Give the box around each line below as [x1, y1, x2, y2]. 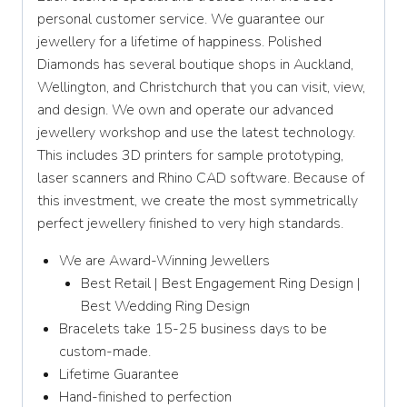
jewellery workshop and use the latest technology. [37, 123, 355, 144]
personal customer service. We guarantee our [37, 9, 324, 30]
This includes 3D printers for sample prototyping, [37, 145, 343, 166]
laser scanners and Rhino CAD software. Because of [37, 168, 364, 189]
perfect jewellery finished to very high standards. [37, 213, 343, 234]
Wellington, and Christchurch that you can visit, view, [37, 77, 365, 98]
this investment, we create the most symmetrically [37, 191, 358, 212]
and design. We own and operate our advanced [37, 100, 333, 121]
